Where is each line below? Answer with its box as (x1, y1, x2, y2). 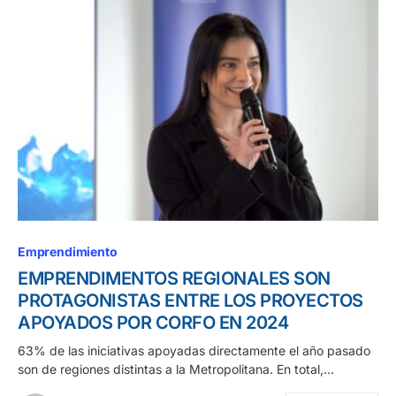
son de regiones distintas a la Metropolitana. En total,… (18, 361, 334, 377)
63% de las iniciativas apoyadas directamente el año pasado (18, 342, 370, 358)
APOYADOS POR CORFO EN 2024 (18, 311, 288, 333)
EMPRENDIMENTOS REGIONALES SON (18, 267, 331, 289)
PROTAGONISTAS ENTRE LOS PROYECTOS (18, 289, 363, 311)
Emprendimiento (18, 243, 118, 259)
